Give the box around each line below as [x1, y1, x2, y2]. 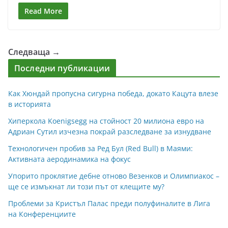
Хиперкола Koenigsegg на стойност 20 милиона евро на [8, 116, 204, 126]
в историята [8, 99, 51, 109]
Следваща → [8, 46, 60, 58]
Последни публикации [14, 62, 110, 74]
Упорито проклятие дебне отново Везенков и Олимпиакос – [8, 170, 219, 181]
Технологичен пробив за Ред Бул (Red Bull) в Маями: [8, 143, 193, 153]
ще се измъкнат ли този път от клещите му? [8, 181, 164, 191]
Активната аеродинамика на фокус [8, 154, 131, 164]
